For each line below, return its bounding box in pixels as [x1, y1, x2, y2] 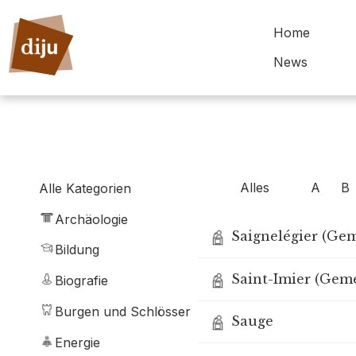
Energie [55, 334, 100, 350]
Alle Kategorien [39, 180, 131, 196]
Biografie [55, 273, 108, 289]
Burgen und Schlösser [55, 303, 191, 319]
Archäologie [55, 211, 128, 227]
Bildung [55, 242, 99, 258]
